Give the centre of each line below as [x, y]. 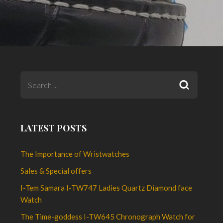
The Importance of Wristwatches [75, 154]
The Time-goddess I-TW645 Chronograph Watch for [108, 217]
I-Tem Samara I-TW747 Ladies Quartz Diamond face [107, 188]
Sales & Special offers [56, 171]
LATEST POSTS [54, 128]
